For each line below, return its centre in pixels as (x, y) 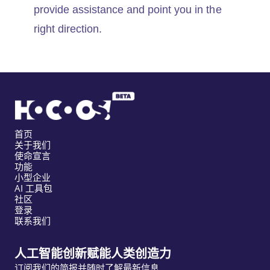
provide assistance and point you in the (127, 10)
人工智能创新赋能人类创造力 (93, 254)
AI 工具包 (33, 188)
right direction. (67, 29)
